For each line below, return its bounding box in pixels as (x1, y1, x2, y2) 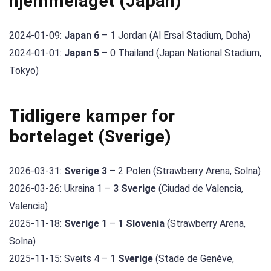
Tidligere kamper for (9, 105, 175, 126)
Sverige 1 (64, 217, 107, 229)
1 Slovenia (118, 217, 165, 229)
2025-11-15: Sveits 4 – (9, 252, 110, 264)
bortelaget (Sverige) (9, 126, 171, 146)
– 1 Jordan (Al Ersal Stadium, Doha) (99, 30, 250, 42)
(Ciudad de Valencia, (156, 182, 243, 194)
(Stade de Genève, (153, 252, 234, 264)
